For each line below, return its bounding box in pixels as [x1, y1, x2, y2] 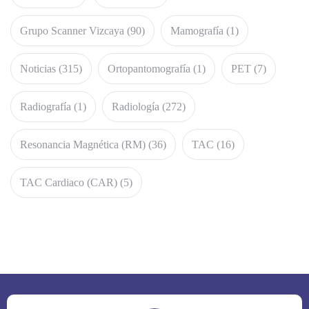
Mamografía [170, 24, 223, 37]
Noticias [20, 62, 56, 74]
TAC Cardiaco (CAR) [20, 176, 117, 188]
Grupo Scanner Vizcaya [20, 24, 124, 37]
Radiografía [20, 100, 71, 112]
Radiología [112, 100, 159, 112]
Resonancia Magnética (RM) [20, 138, 146, 150]
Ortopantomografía [108, 62, 190, 74]
